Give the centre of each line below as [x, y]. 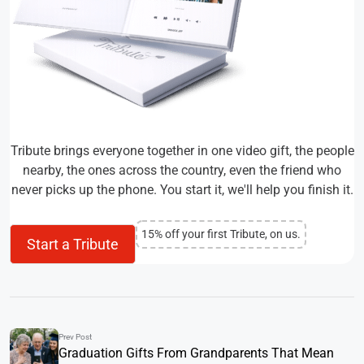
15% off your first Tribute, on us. [221, 234]
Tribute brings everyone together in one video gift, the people [182, 151]
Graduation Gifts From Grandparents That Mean [196, 353]
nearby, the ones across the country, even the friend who [182, 171]
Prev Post [75, 337]
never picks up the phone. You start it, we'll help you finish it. [182, 190]
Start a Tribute [73, 245]
